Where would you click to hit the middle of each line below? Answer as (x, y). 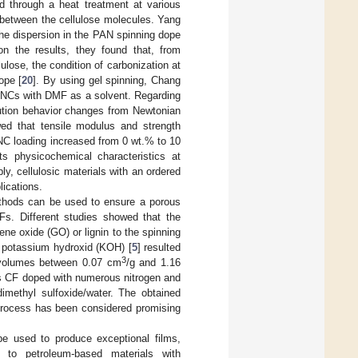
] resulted (159, 247)
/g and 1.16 (153, 262)
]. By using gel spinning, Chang (107, 80)
